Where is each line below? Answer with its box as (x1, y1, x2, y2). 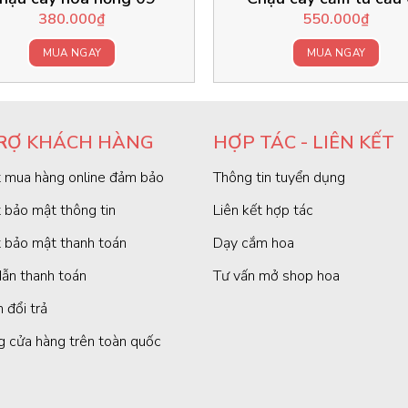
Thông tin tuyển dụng (212, 167, 345, 188)
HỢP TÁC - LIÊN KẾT (212, 129, 394, 155)
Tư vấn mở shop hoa (212, 265, 340, 286)
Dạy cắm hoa (212, 232, 294, 253)
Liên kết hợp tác (212, 199, 313, 220)
